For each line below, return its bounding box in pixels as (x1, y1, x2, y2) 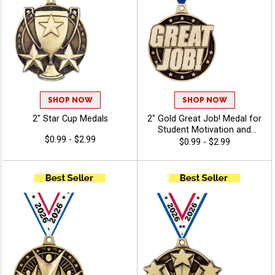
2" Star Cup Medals (32, 114, 108, 125)
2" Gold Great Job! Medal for (147, 114, 261, 125)
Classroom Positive (166, 136, 243, 147)
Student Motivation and (158, 125, 251, 136)
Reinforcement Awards (158, 147, 251, 158)
